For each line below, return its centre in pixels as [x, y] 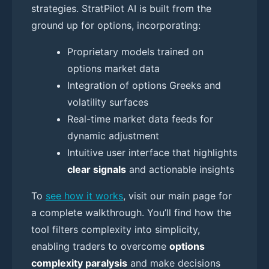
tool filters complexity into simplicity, [116, 229]
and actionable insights [180, 169]
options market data [113, 68]
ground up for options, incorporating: [116, 25]
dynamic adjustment [113, 135]
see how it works [84, 195]
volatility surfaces [108, 102]
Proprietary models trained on [135, 51]
